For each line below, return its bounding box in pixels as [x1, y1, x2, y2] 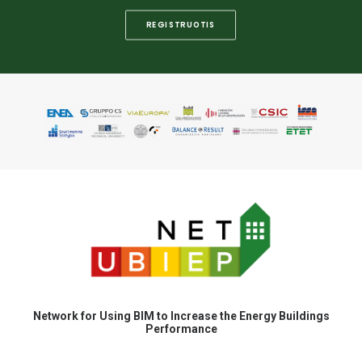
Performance [145, 322, 217, 335]
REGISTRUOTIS [146, 19, 216, 31]
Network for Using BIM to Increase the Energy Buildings [32, 309, 330, 322]
